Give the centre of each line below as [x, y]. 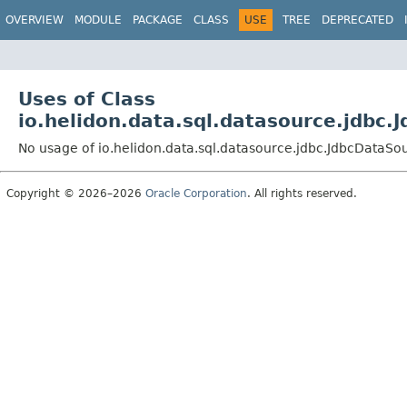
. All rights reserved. [302, 193]
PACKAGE [158, 20]
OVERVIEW [35, 20]
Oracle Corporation [196, 193]
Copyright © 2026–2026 [76, 193]
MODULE [98, 20]
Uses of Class [87, 99]
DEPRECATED [357, 20]
